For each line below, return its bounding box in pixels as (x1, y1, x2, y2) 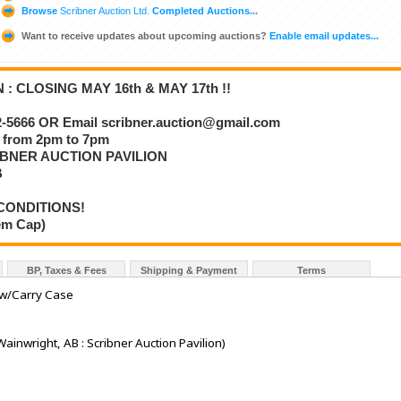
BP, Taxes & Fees (26, 265, 107, 277)
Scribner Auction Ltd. (60, 4, 149, 16)
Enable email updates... (267, 30, 379, 41)
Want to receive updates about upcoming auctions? (21, 30, 267, 41)
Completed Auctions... (149, 4, 258, 16)
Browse (19, 4, 60, 16)
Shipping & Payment (141, 265, 237, 277)
